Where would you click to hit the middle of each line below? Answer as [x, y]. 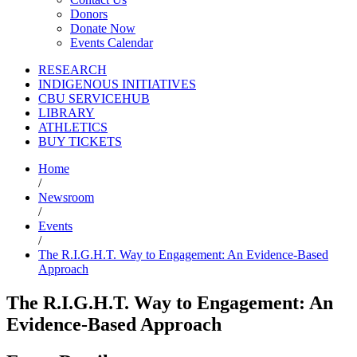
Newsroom [66, 198]
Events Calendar [112, 43]
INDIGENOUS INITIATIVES [117, 84]
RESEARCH [73, 70]
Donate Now [103, 29]
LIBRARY [67, 113]
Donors [89, 14]
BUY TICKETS [80, 142]
